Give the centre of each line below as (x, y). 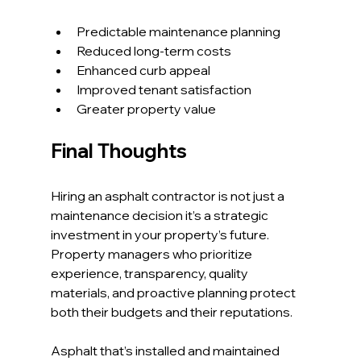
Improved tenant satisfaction (164, 90)
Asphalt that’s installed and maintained (166, 351)
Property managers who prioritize (152, 254)
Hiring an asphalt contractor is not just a (168, 196)
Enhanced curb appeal (143, 71)
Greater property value (146, 109)
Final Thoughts (118, 151)
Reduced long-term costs (154, 51)
